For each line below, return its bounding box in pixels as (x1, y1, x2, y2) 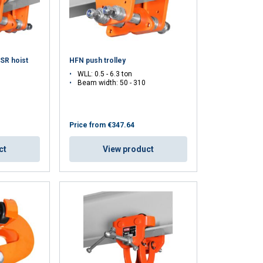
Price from (69, 120, 106, 129)
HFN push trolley (69, 56, 126, 65)
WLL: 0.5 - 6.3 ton (77, 69, 133, 78)
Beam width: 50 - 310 (77, 78, 146, 87)
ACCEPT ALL (9, 18, 60, 30)
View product (103, 144, 154, 154)
